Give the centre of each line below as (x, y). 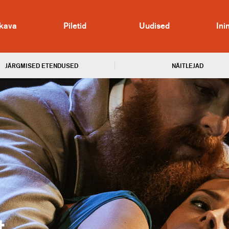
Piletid (75, 26)
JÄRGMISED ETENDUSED (42, 66)
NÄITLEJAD (187, 66)
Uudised (154, 26)
